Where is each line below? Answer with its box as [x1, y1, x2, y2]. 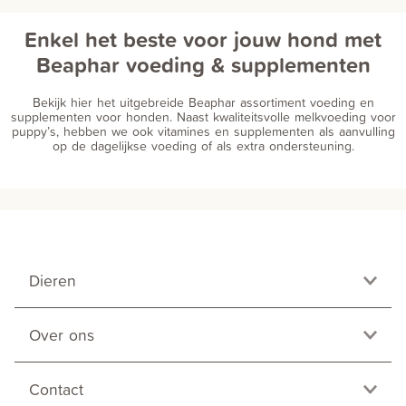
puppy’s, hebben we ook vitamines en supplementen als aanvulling [11, 122, 395, 140]
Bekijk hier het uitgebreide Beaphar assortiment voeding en [32, 93, 374, 111]
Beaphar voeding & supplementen [35, 49, 371, 80]
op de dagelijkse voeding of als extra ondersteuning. [52, 137, 354, 154]
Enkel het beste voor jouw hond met [24, 24, 382, 54]
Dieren [29, 269, 76, 292]
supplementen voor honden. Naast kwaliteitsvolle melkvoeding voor [10, 108, 396, 125]
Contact [29, 378, 83, 401]
